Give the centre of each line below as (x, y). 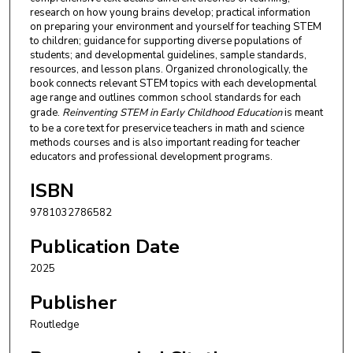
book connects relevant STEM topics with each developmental (173, 84)
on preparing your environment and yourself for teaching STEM (176, 27)
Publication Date (105, 247)
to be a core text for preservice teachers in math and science (167, 129)
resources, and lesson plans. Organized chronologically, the (169, 70)
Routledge (54, 325)
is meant (303, 113)
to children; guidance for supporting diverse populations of (166, 41)
